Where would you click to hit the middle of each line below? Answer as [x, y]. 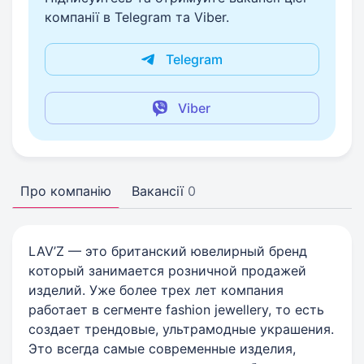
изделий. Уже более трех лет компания [156, 290]
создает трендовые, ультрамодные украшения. [181, 329]
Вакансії [158, 191]
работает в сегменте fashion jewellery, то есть [176, 310]
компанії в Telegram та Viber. [137, 17]
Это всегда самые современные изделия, [162, 349]
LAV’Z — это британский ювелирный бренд [168, 251]
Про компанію [66, 191]
